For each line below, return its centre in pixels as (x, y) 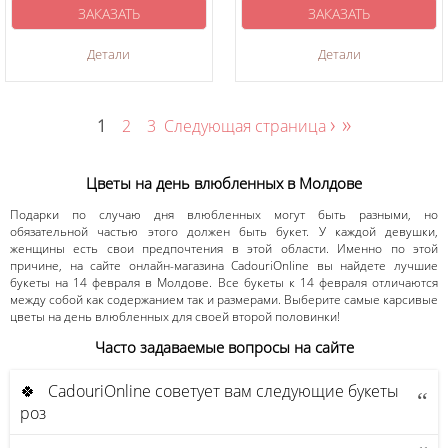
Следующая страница (246, 126)
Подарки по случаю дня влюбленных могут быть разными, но (224, 214)
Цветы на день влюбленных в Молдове (224, 183)
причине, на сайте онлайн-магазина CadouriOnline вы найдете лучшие (224, 265)
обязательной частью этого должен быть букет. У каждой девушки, (224, 231)
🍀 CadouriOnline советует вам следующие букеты (209, 390)
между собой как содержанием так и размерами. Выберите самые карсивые (224, 299)
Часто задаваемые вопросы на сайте (224, 347)
